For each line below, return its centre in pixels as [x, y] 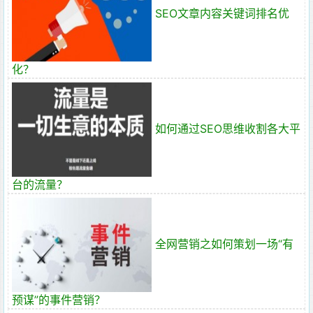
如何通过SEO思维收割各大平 [228, 128]
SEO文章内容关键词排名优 [222, 13]
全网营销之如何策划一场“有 [224, 243]
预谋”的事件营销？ [59, 300]
